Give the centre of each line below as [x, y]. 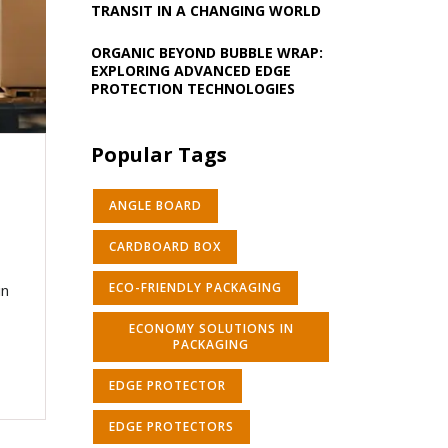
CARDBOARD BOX [165, 246]
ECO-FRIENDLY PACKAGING [195, 287]
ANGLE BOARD [155, 205]
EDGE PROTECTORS [171, 426]
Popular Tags [159, 154]
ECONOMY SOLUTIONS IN [211, 328]
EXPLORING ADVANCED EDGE [191, 70]
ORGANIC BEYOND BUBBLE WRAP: [207, 52]
